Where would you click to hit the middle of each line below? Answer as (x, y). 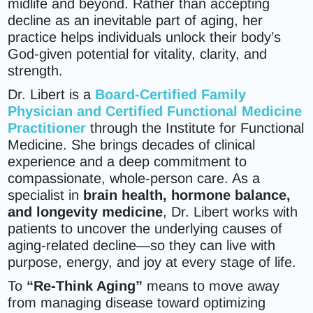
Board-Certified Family (171, 94)
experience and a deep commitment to (128, 161)
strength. (36, 71)
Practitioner (47, 128)
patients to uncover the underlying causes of (145, 228)
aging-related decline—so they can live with (142, 245)
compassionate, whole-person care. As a (134, 178)
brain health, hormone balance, (187, 195)
